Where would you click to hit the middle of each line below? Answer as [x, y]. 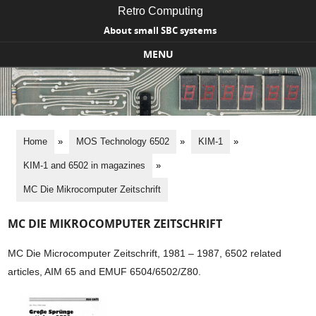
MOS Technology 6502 [122, 141]
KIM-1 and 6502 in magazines [84, 165]
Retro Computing [160, 11]
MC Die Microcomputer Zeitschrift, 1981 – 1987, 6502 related [145, 254]
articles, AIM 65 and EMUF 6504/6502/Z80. [105, 272]
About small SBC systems [160, 30]
